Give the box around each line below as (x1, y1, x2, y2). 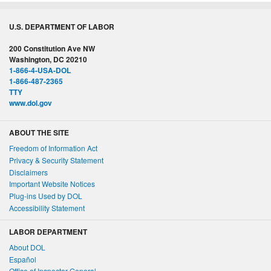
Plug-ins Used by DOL (9, 191, 82, 201)
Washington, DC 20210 (9, 54, 87, 65)
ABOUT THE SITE (9, 127, 69, 139)
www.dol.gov (9, 97, 52, 109)
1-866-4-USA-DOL (9, 65, 71, 76)
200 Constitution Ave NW (9, 43, 95, 54)
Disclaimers (9, 166, 48, 177)
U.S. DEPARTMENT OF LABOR (9, 21, 114, 33)
